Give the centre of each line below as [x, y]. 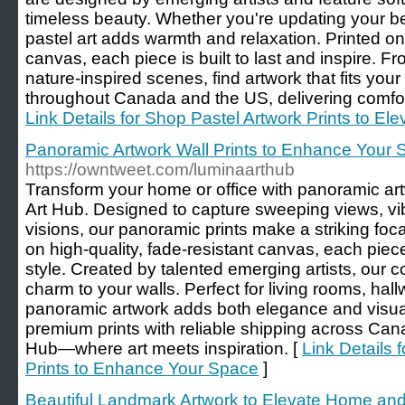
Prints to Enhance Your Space [142, 368]
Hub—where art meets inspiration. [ [164, 348]
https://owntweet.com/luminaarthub [160, 170]
